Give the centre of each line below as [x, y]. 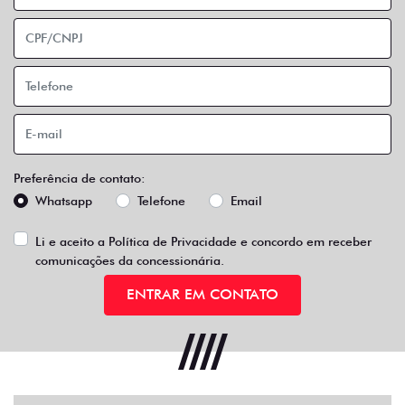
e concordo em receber [304, 241]
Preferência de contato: [80, 178]
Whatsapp [64, 200]
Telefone [161, 200]
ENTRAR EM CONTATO [202, 295]
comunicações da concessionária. [130, 260]
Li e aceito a [72, 241]
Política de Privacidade [173, 241]
